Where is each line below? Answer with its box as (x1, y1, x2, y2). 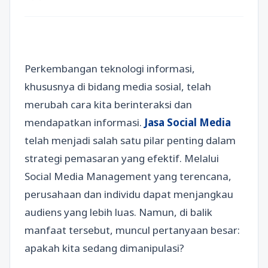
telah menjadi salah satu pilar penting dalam (25, 133, 236, 147)
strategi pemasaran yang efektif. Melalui (25, 151, 219, 165)
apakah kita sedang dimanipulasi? (25, 241, 184, 255)
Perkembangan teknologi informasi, (25, 62, 195, 75)
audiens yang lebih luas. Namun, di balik (25, 205, 212, 219)
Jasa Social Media (144, 115, 231, 129)
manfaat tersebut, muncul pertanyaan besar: (25, 223, 240, 237)
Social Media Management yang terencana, (25, 169, 232, 183)
